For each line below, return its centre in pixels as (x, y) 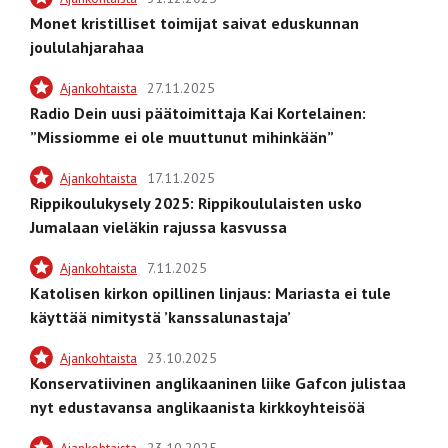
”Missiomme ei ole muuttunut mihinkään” (182, 136)
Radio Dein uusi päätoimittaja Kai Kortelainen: (198, 112)
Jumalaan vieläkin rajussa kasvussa (158, 226)
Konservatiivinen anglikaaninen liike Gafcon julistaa (218, 382)
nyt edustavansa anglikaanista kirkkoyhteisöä (197, 406)
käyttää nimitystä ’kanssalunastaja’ (160, 316)
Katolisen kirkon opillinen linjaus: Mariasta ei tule (210, 292)
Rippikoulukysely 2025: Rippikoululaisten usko (196, 202)
